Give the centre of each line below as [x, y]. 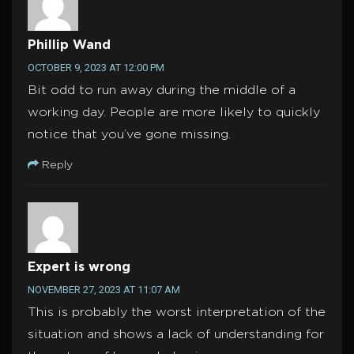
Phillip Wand [69, 46]
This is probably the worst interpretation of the [177, 313]
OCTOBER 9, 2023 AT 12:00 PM [96, 68]
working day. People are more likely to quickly [174, 113]
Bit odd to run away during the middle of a [162, 91]
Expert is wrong [79, 268]
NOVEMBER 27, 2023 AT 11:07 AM [104, 290]
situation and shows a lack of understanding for [176, 335]
